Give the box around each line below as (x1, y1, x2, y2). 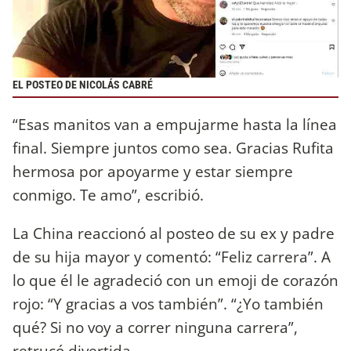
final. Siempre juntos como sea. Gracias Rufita (13, 136, 334, 158)
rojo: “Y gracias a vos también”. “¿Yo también (13, 293, 324, 315)
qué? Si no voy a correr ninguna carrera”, (13, 317, 298, 338)
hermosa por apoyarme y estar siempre (13, 160, 293, 182)
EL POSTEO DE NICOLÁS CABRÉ (13, 78, 153, 92)
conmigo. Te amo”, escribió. (13, 183, 204, 205)
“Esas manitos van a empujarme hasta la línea (13, 113, 337, 135)
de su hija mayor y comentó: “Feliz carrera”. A (13, 246, 331, 268)
